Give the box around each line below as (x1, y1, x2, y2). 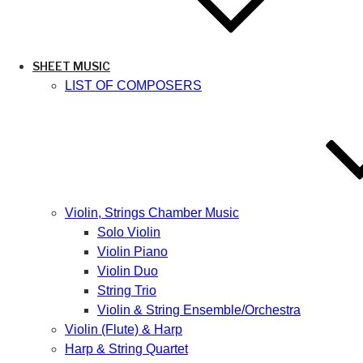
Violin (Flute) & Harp (65, 322, 182, 336)
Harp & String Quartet (65, 342, 188, 356)
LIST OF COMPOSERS (65, 79, 202, 92)
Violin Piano (97, 245, 168, 258)
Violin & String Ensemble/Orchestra (97, 303, 301, 317)
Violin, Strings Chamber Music (65, 206, 239, 220)
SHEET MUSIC (32, 59, 110, 73)
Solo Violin (97, 225, 160, 239)
